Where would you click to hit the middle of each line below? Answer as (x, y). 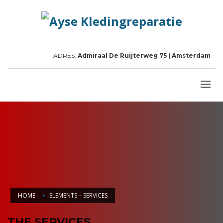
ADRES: (65, 56)
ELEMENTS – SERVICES (78, 196)
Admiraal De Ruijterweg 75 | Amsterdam (144, 56)
